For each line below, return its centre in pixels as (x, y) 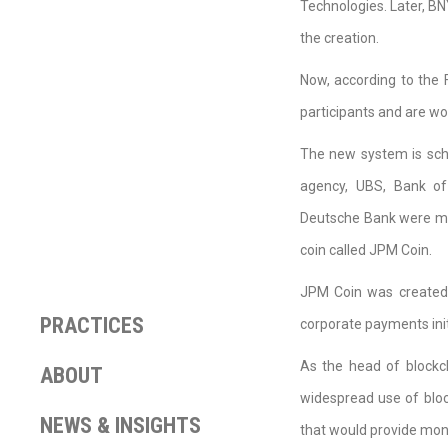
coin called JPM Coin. (366, 250)
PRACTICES (92, 326)
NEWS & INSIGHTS (120, 426)
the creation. (339, 38)
